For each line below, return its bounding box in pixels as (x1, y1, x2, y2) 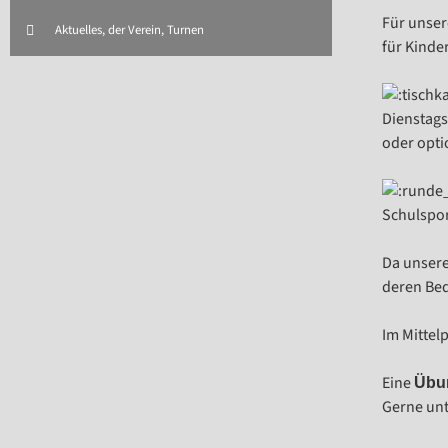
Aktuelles (55, 21, 102, 39)
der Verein (108, 21, 161, 39)
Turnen (167, 21, 204, 39)
